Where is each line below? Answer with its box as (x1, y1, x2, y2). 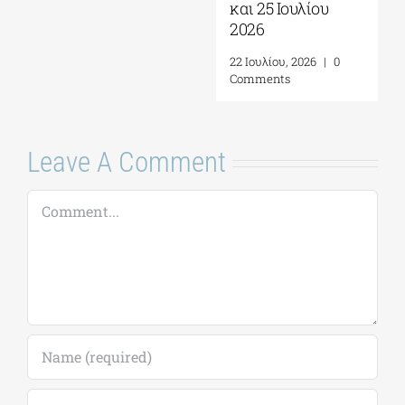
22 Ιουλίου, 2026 (230, 52, 316, 70)
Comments (230, 70, 290, 87)
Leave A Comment (27, 145, 226, 179)
